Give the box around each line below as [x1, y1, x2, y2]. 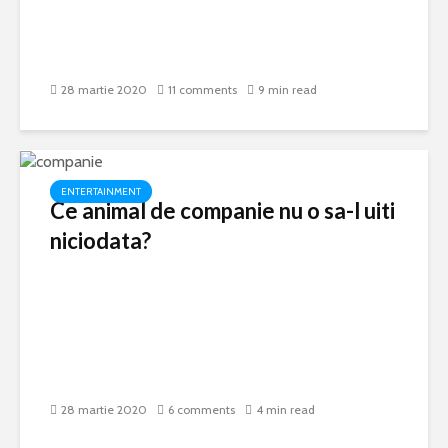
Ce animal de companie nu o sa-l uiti [50, 197, 395, 225]
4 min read [256, 402, 315, 418]
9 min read [258, 82, 317, 98]
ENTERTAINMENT [61, 185, 141, 199]
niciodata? [50, 227, 151, 255]
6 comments [168, 402, 235, 418]
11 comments [168, 82, 237, 98]
